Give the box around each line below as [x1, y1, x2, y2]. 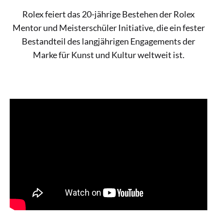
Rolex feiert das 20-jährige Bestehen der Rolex [22, 8, 195, 19]
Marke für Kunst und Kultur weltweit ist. [32, 49, 185, 60]
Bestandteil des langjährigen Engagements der [22, 35, 195, 46]
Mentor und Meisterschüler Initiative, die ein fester [12, 22, 205, 33]
